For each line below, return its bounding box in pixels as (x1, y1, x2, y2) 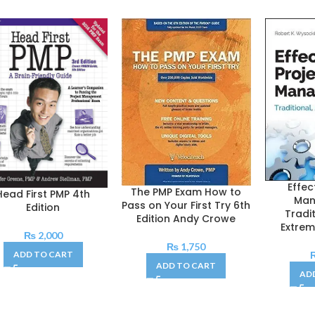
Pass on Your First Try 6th (122, 198, 251, 212)
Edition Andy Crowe (136, 211, 236, 226)
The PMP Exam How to (131, 184, 242, 199)
